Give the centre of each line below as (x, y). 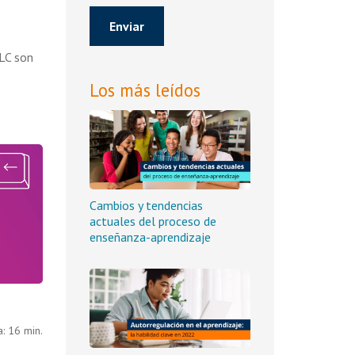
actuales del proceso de (153, 221)
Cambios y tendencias (146, 205)
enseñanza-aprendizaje (150, 237)
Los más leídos (145, 90)
